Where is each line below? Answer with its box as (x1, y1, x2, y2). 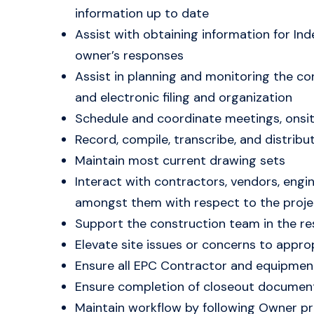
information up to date (75, 5, 209, 22)
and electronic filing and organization (75, 89, 292, 106)
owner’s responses (75, 47, 184, 64)
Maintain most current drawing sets (75, 152, 285, 169)
